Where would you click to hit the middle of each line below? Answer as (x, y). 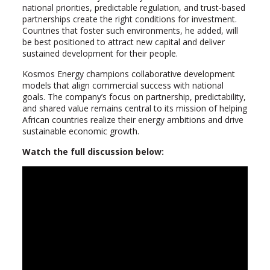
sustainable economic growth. (80, 131)
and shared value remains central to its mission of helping (134, 108)
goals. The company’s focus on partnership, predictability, (134, 97)
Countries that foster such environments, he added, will (130, 30)
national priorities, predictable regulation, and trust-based (133, 8)
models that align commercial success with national (123, 85)
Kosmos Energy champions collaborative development (128, 74)
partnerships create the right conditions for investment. (129, 19)
